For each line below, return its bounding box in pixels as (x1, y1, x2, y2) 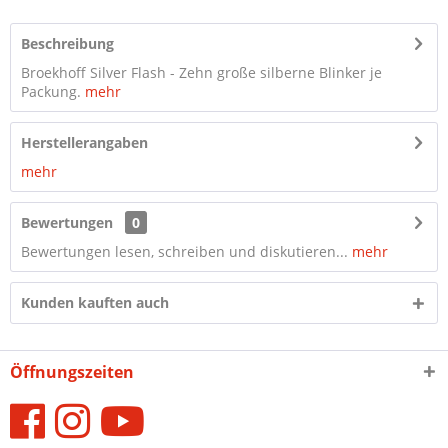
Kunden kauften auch (21, 293, 169, 312)
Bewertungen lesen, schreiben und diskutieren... (21, 242, 348, 261)
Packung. (21, 82, 85, 101)
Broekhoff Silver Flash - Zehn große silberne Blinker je (21, 63, 382, 82)
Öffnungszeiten (10, 361, 134, 383)
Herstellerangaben (21, 133, 148, 152)
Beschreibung (21, 34, 114, 53)
